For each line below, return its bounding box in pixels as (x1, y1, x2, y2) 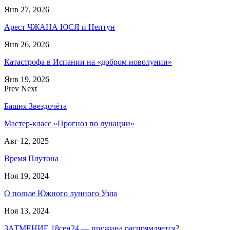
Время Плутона (4, 154, 59, 163)
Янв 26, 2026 (4, 40, 49, 49)
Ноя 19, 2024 (4, 171, 49, 180)
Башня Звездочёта (4, 101, 67, 110)
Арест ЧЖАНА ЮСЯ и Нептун (4, 22, 115, 31)
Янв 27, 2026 (4, 5, 49, 14)
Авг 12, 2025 (4, 136, 49, 145)
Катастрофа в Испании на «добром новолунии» (4, 57, 172, 66)
